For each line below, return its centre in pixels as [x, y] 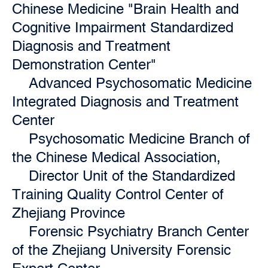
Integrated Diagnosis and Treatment [125, 101]
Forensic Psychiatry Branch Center [139, 231]
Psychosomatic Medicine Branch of [139, 138]
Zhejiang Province [68, 213]
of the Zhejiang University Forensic [121, 250]
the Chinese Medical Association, [116, 157]
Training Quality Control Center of [118, 194]
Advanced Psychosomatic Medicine [140, 83]
